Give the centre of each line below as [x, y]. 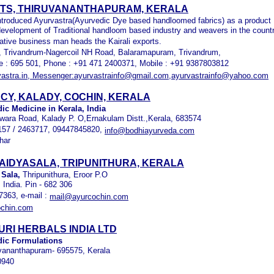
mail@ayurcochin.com [89, 197]
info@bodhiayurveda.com [150, 131]
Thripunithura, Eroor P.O [65, 175]
